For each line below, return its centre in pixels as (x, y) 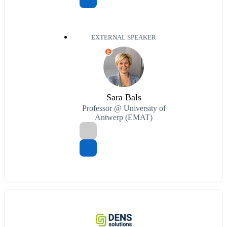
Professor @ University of (124, 108)
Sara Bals (124, 98)
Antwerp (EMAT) (124, 118)
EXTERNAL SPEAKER (124, 38)
